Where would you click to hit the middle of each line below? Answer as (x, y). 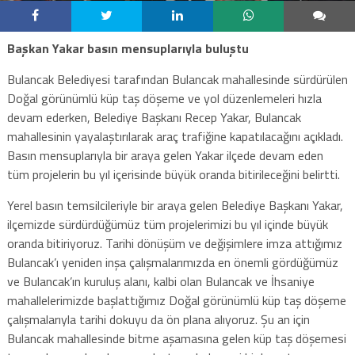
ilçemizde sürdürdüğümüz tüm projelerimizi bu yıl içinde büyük (167, 224)
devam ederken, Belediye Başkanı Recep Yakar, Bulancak (154, 117)
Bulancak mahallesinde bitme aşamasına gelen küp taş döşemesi (176, 338)
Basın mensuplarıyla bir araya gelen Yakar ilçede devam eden (165, 155)
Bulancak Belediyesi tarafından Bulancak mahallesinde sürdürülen (177, 79)
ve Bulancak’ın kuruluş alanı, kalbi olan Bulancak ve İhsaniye (160, 281)
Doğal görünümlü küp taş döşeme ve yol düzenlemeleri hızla (164, 98)
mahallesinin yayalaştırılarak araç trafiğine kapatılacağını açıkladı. (175, 136)
